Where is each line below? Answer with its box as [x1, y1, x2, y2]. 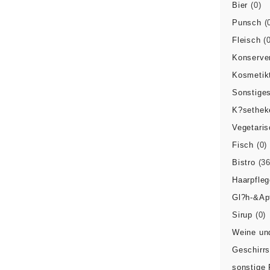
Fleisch [231, 36, 261, 45]
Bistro [231, 158, 256, 167]
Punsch [231, 18, 262, 27]
